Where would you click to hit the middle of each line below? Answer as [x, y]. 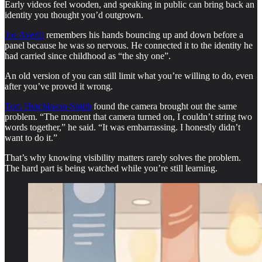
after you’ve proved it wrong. [59, 87]
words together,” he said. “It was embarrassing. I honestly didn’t [123, 127]
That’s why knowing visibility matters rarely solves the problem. [123, 158]
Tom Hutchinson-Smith [48, 106]
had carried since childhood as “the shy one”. [88, 56]
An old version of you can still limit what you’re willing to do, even [129, 76]
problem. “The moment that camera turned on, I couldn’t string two [128, 117]
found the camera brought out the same [164, 106]
